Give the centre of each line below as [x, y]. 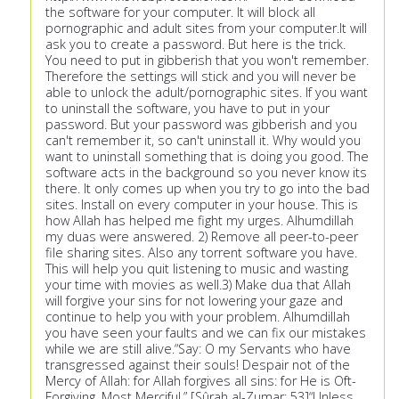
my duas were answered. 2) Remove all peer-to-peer [202, 237]
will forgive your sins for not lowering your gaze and [194, 301]
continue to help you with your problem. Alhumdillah [198, 317]
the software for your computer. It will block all [180, 12]
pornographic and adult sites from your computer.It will [206, 28]
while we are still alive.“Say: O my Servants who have [198, 349]
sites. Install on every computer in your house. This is [202, 205]
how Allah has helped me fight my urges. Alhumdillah [199, 221]
